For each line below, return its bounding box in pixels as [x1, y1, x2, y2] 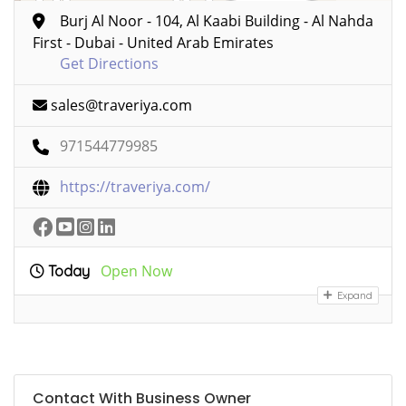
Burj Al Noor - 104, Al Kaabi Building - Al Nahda [60, 10, 373, 31]
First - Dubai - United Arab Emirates [33, 32, 274, 53]
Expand [334, 288, 372, 302]
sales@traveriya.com [51, 94, 192, 115]
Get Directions [60, 53, 159, 73]
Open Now [101, 260, 172, 281]
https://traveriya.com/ [60, 176, 210, 197]
